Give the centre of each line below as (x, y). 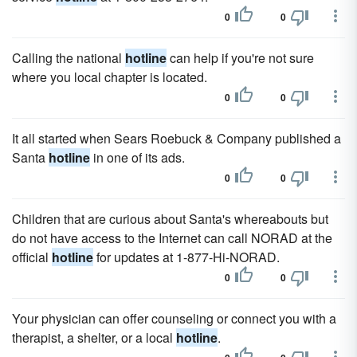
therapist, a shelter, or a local (94, 337)
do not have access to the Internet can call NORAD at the (172, 238)
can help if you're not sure (240, 58)
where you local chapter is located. (110, 77)
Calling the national (69, 58)
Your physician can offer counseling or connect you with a (174, 318)
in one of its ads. (137, 157)
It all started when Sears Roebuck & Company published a (177, 138)
